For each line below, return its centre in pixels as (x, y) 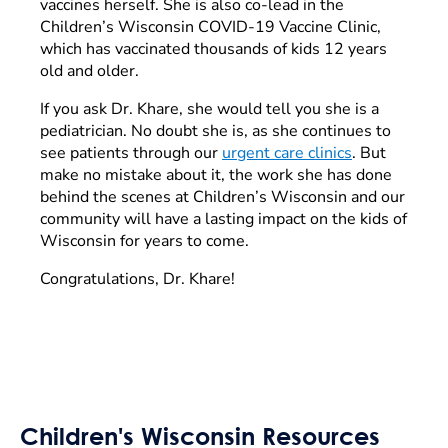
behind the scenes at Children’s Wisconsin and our (222, 196)
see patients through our (131, 152)
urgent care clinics (287, 152)
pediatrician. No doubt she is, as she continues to (215, 130)
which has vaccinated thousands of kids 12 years (213, 48)
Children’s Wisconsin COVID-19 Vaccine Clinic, (210, 26)
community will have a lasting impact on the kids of (223, 218)
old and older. (91, 70)
